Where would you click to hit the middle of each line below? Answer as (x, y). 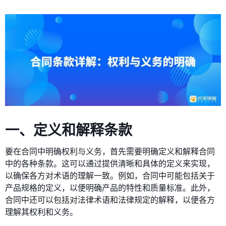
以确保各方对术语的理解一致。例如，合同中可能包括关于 (110, 176)
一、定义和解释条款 (69, 130)
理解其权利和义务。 (41, 212)
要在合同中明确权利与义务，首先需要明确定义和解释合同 (110, 151)
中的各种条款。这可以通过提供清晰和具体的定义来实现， (110, 163)
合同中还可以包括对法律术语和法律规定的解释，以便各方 (110, 200)
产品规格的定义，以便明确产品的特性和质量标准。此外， (110, 188)
